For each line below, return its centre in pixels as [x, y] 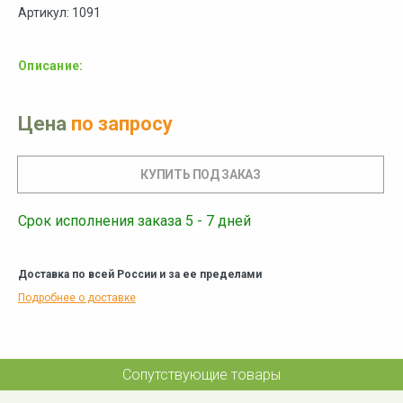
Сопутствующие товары [201, 375]
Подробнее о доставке [77, 298]
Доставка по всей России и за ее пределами [140, 275]
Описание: [51, 66]
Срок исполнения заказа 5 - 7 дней [134, 221]
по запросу [122, 124]
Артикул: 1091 [59, 13]
